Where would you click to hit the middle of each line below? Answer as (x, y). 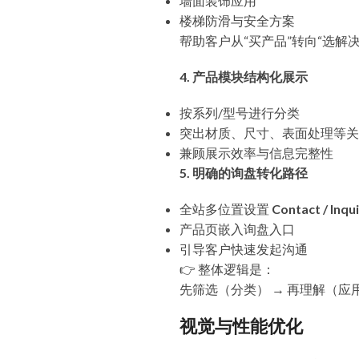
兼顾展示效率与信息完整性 (256, 153)
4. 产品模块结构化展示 (244, 77)
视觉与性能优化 (241, 327)
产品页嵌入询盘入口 (237, 229)
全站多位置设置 (226, 209)
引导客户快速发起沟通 (244, 249)
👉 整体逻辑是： (227, 269)
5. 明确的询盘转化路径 (244, 173)
